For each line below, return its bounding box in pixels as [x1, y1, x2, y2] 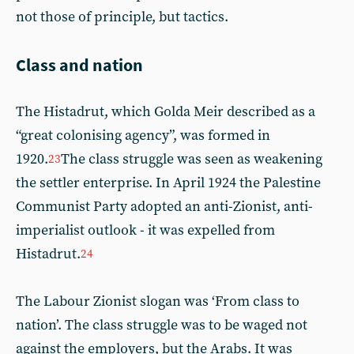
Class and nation [16, 53, 143, 76]
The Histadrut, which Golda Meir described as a [16, 102, 315, 121]
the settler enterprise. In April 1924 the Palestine [16, 173, 321, 192]
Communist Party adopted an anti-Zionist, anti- [16, 197, 313, 216]
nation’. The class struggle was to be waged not [16, 315, 307, 334]
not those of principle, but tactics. [16, 7, 228, 26]
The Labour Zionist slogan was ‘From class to [16, 292, 299, 311]
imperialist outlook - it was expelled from [16, 220, 275, 239]
